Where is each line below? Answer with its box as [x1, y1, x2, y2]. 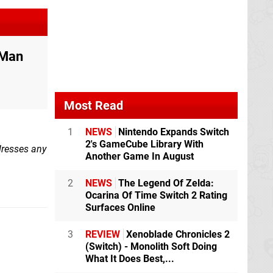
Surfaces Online [85, 202, 155, 214]
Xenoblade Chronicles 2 [124, 229, 230, 241]
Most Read [64, 98, 123, 113]
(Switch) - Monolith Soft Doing [85, 241, 217, 253]
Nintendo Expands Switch [116, 126, 229, 138]
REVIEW [85, 229, 120, 241]
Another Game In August [85, 151, 194, 163]
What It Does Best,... [85, 253, 174, 265]
